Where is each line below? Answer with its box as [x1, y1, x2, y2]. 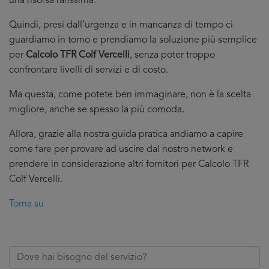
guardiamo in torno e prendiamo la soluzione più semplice [9, 35, 257, 45]
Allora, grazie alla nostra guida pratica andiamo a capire [9, 130, 243, 139]
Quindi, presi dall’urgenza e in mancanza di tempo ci [9, 20, 233, 30]
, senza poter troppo [130, 50, 215, 60]
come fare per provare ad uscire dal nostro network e [9, 145, 233, 154]
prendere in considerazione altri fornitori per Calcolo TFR [9, 160, 249, 169]
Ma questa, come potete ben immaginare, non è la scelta [9, 90, 251, 100]
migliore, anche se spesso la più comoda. [9, 105, 184, 115]
